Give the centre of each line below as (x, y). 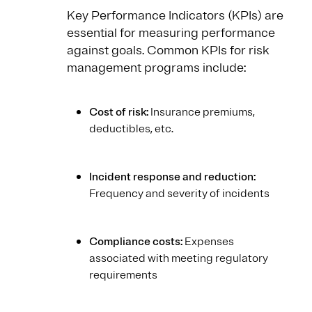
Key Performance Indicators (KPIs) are (175, 16)
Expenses (208, 242)
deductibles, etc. (131, 129)
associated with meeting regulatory (179, 259)
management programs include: (156, 68)
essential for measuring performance (171, 33)
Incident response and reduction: (172, 177)
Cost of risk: (119, 112)
